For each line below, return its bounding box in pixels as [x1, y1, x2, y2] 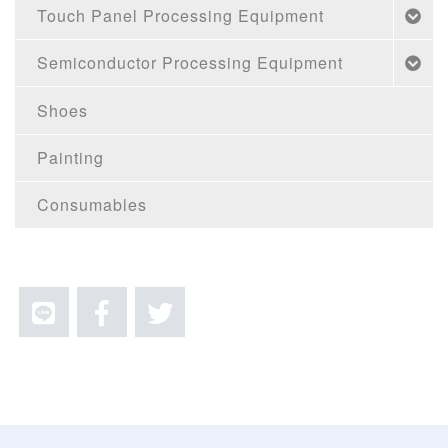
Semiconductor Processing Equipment [37, 51, 344, 75]
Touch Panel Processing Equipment [37, 3, 325, 27]
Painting [37, 145, 105, 169]
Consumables [37, 193, 148, 217]
